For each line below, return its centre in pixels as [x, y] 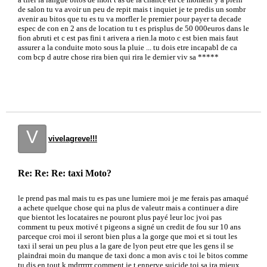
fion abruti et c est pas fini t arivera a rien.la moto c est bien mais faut [128, 38]
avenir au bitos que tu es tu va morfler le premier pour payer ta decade [130, 19]
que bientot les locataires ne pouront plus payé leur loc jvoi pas [120, 217]
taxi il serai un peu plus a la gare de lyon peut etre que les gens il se [126, 246]
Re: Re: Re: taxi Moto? [65, 173]
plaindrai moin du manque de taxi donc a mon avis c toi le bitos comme [133, 255]
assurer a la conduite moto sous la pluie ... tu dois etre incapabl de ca [128, 47]
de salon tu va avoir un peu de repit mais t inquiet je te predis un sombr [132, 9]
